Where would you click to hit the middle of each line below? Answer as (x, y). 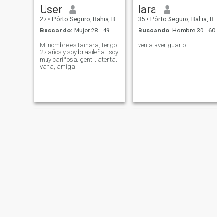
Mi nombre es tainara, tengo (78, 45)
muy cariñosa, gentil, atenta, (78, 59)
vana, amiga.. (59, 66)
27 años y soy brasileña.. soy (79, 52)
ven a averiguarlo (162, 45)
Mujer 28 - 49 (91, 30)
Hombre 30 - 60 (193, 30)
